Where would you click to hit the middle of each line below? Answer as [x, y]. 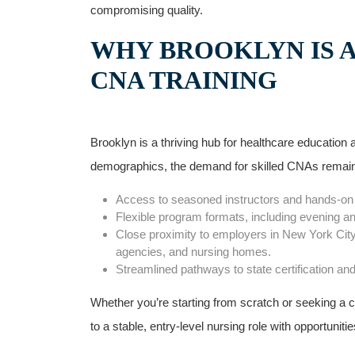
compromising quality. [147, 10]
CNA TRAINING [184, 80]
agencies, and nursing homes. [193, 252]
